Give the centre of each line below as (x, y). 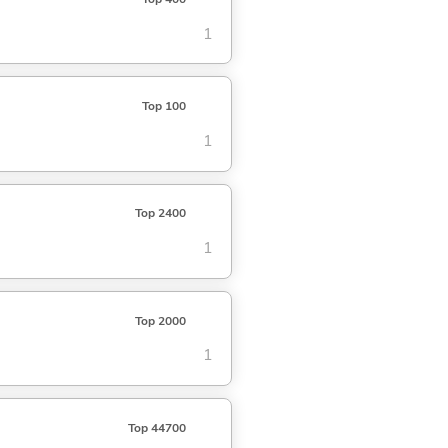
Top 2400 (160, 213)
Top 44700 (156, 427)
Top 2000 (160, 320)
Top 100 (163, 106)
